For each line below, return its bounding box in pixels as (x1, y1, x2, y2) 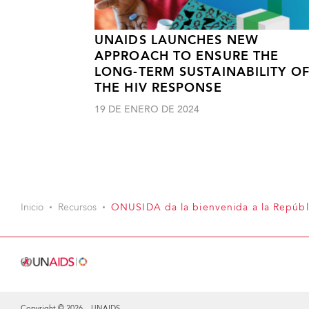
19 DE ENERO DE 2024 (94, 106, 199, 116)
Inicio (21, 203, 43, 213)
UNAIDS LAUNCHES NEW (94, 35, 259, 48)
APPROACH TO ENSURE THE (94, 51, 279, 63)
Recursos (58, 203, 97, 213)
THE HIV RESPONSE (94, 83, 222, 95)
